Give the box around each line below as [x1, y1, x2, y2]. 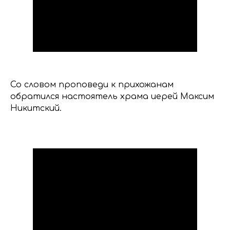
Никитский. [10, 104, 62, 113]
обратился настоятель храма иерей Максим [10, 92, 214, 102]
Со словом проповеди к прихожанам [10, 80, 174, 90]
